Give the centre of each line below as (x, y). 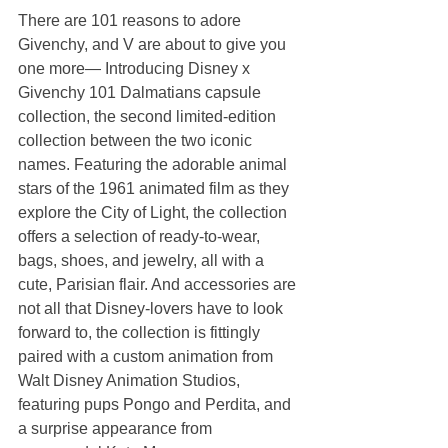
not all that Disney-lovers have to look (152, 308)
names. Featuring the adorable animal (154, 164)
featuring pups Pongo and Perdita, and (156, 404)
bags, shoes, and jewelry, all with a (143, 260)
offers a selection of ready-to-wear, (141, 236)
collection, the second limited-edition (149, 116)
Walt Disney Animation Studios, (131, 380)
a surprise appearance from (117, 428)
